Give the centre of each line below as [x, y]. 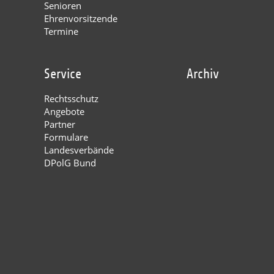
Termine [61, 31]
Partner [60, 124]
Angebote [64, 112]
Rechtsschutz [71, 99]
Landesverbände [79, 150]
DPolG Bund [70, 163]
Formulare [66, 137]
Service [63, 74]
